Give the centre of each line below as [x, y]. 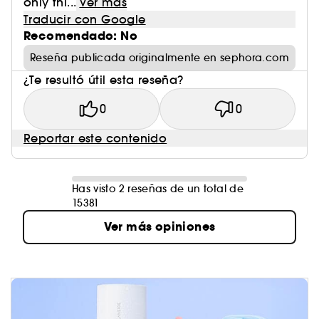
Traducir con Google [85, 20]
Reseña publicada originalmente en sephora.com [159, 58]
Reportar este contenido [95, 138]
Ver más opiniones [159, 227]
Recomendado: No [80, 36]
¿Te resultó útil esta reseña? [104, 80]
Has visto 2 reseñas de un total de [158, 189]
